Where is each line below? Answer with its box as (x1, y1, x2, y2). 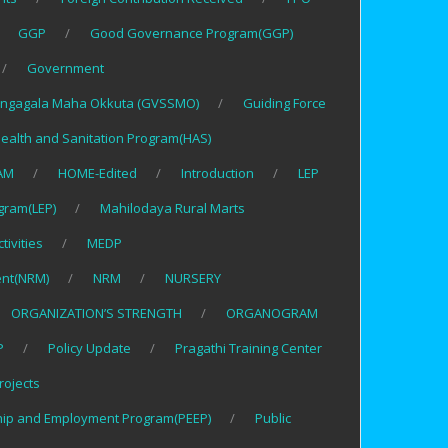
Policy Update (48, 339, 131, 358)
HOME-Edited (58, 164, 137, 183)
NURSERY (165, 269, 221, 288)
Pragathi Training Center (175, 339, 322, 358)
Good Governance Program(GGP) (90, 24, 293, 43)
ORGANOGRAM (226, 304, 318, 323)
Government (27, 59, 104, 78)
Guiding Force (243, 94, 326, 113)
